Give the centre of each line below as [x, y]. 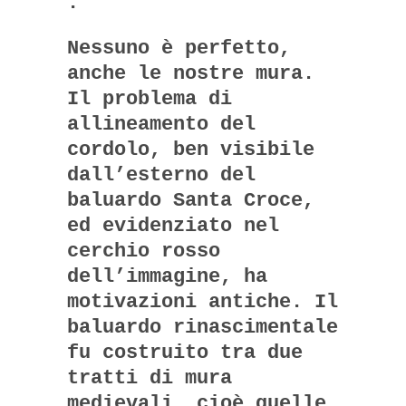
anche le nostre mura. [191, 73]
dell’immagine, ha [167, 276]
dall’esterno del [161, 175]
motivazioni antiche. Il [203, 302]
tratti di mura [150, 378]
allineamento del [161, 124]
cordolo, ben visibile [191, 150]
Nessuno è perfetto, [179, 48]
